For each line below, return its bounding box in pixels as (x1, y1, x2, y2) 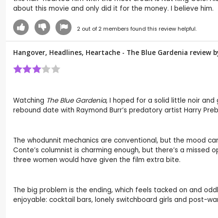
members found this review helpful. (101, 25, 197, 33)
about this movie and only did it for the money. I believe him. (13, 4, 214, 14)
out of (80, 25, 98, 33)
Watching (13, 96, 46, 106)
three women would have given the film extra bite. (13, 155, 181, 164)
